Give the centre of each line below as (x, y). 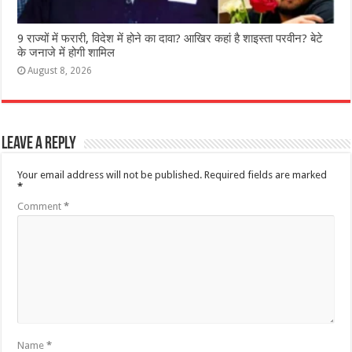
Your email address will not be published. (110, 175)
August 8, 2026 (60, 71)
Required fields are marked (266, 175)
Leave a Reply (39, 145)
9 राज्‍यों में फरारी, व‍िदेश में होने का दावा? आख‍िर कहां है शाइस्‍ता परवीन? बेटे (170, 39)
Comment (41, 207)
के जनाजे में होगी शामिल (66, 53)
